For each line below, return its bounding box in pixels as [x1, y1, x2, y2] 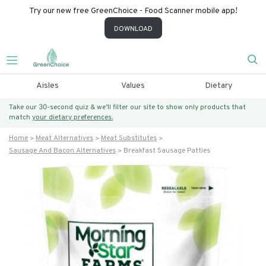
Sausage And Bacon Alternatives [9, 146, 116, 156]
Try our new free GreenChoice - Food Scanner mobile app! [28, 6, 237, 16]
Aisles [36, 81, 59, 91]
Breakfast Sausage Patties [123, 146, 210, 156]
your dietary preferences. [32, 113, 113, 122]
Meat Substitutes [101, 134, 157, 143]
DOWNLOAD [113, 24, 153, 34]
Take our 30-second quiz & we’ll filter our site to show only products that [9, 103, 246, 112]
